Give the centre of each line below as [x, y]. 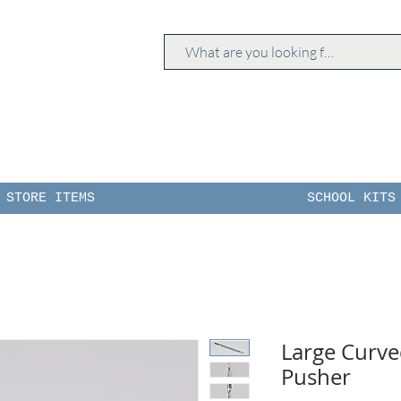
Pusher [316, 377]
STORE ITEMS [51, 199]
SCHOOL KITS [351, 199]
